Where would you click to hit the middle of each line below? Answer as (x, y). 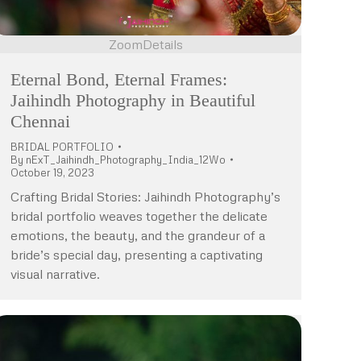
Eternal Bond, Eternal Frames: (119, 79)
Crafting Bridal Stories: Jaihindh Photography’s (145, 196)
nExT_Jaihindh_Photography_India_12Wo (126, 159)
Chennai (40, 121)
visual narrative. (55, 274)
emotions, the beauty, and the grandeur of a (138, 235)
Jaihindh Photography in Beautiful (133, 100)
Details (163, 44)
